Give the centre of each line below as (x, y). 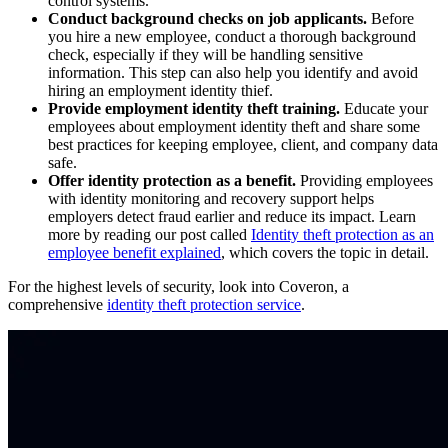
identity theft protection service (204, 304)
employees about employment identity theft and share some (234, 126)
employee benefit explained (134, 252)
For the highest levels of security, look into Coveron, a (178, 286)
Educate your (386, 108)
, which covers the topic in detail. (325, 252)
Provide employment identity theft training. (196, 108)
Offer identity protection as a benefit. (174, 180)
